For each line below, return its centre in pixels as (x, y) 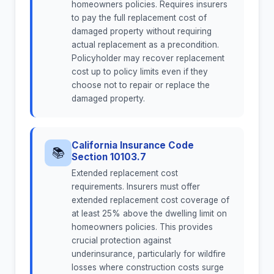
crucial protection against (121, 241)
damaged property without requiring (142, 31)
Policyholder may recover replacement (148, 58)
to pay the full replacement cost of (139, 18)
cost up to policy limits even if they (140, 72)
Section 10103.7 (109, 157)
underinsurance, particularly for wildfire (149, 254)
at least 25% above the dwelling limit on (149, 214)
